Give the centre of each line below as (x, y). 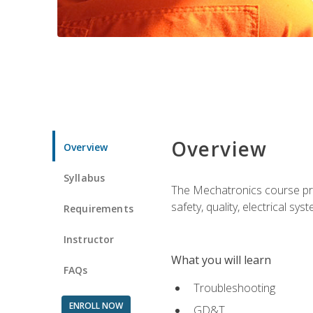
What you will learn (221, 260)
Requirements (99, 208)
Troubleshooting (234, 287)
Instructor (89, 239)
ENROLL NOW (96, 305)
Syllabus (85, 177)
